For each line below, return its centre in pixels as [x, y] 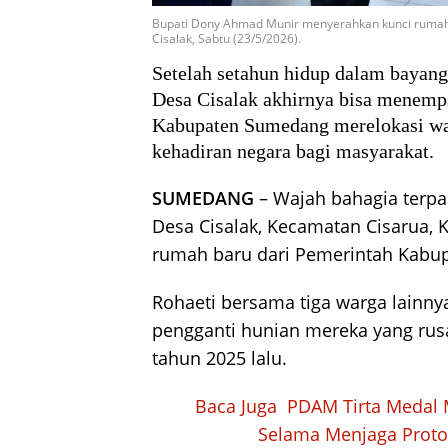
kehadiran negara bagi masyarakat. [293, 150]
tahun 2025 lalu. [219, 357]
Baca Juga [235, 405]
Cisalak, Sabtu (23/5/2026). [226, 38]
